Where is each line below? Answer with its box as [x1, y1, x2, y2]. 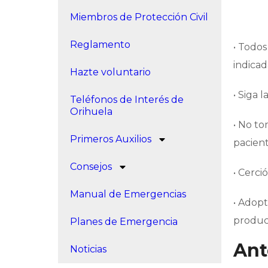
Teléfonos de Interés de [70, 94, 184, 105]
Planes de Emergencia [70, 216, 178, 227]
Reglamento [70, 39, 130, 50]
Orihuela [70, 106, 112, 117]
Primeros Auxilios [70, 133, 151, 145]
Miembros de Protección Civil [70, 11, 208, 23]
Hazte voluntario [70, 66, 151, 78]
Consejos [70, 161, 112, 172]
